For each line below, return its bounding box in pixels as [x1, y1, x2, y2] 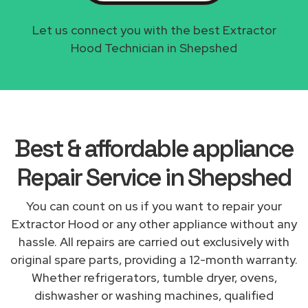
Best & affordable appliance [14, 133, 294, 164]
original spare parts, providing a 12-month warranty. [10, 251, 298, 267]
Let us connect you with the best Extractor [32, 21, 276, 38]
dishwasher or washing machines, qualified [34, 287, 274, 303]
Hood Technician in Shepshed [71, 39, 237, 56]
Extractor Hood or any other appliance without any [11, 215, 297, 232]
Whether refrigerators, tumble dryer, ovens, [31, 269, 277, 285]
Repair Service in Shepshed [16, 162, 291, 192]
